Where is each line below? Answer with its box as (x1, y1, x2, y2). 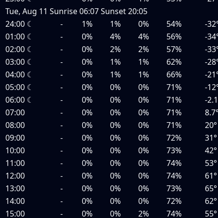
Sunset (101, 5, 128, 17)
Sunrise (50, 5, 79, 17)
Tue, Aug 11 (5, 5, 48, 17)
